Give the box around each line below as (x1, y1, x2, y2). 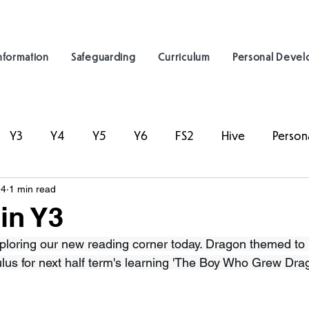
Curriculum (157, 50, 210, 63)
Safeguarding (71, 50, 136, 63)
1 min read (9, 183, 56, 195)
